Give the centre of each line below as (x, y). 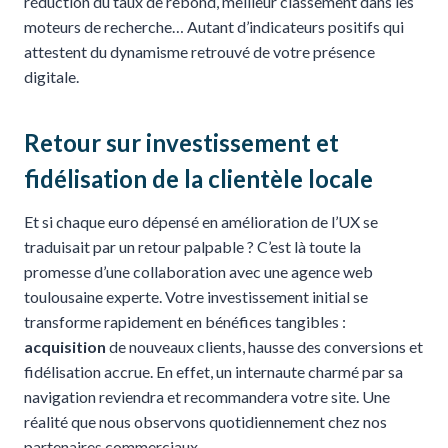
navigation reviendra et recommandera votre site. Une (207, 396)
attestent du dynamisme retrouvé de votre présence (199, 51)
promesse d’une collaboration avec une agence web (198, 271)
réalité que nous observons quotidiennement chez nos (205, 421)
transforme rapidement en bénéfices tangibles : (185, 321)
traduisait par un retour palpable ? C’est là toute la (192, 246)
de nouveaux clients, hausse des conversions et (264, 346)
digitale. (51, 76)
